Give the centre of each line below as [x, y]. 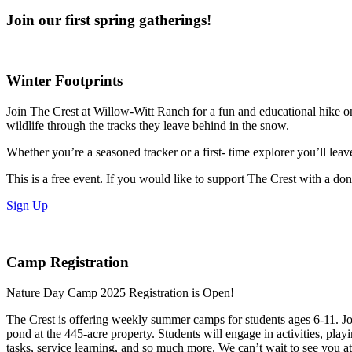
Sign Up [27, 205]
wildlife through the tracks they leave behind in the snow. [148, 125]
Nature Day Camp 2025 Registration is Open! [120, 293]
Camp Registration [68, 262]
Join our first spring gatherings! [109, 20]
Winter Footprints [64, 81]
